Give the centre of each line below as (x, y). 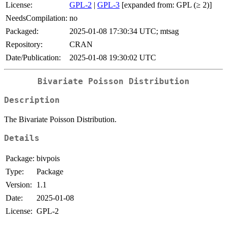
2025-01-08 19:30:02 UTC (113, 58)
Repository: (24, 45)
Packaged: (22, 31)
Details (22, 138)
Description (32, 100)
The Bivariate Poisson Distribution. (60, 119)
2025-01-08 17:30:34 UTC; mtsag (124, 31)
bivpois (48, 159)
